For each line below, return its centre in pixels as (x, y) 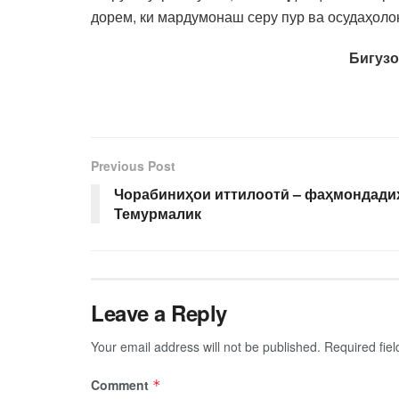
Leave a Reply (159, 312)
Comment (122, 384)
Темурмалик (158, 213)
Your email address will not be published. (206, 346)
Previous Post (133, 165)
